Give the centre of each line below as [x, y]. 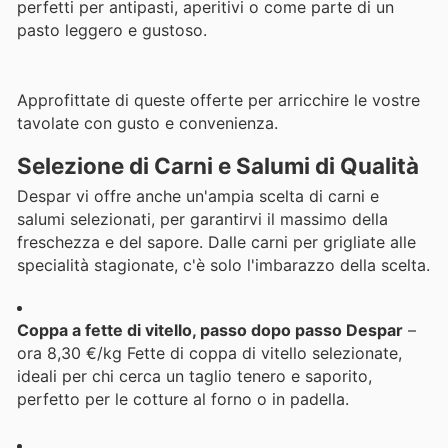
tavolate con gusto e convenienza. [147, 122]
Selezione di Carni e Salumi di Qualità [218, 165]
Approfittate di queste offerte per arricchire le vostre [218, 99]
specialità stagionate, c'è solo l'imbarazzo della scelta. [223, 264]
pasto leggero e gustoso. [112, 30]
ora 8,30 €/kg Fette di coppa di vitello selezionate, [209, 353]
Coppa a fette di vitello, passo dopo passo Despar [210, 330]
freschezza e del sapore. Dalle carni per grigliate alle [216, 241]
